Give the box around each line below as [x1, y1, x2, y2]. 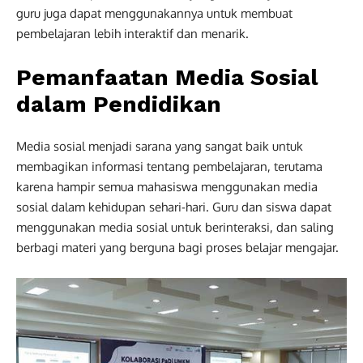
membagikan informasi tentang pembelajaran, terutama [16, 158, 322, 174]
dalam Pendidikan [16, 90, 221, 117]
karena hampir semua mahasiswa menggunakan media [16, 178, 318, 194]
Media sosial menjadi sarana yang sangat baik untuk [16, 138, 303, 154]
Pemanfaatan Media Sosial [16, 63, 318, 91]
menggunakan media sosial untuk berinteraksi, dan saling [16, 219, 334, 235]
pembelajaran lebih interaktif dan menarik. [16, 25, 249, 41]
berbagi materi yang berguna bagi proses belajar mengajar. [16, 239, 339, 255]
